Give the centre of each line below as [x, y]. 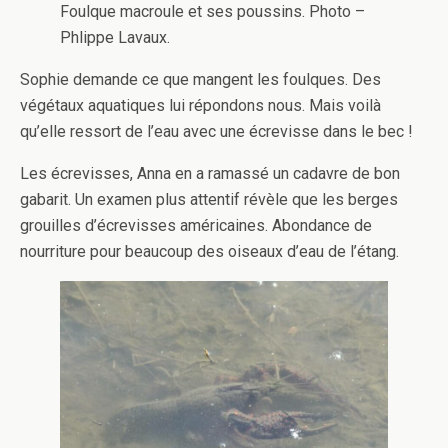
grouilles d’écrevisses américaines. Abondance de [196, 225]
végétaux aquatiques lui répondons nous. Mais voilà [200, 105]
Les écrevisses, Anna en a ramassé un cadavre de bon [210, 173]
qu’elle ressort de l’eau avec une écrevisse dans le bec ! [216, 131]
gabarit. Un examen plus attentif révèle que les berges [209, 199]
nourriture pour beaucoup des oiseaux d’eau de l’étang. [209, 251]
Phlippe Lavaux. [115, 37]
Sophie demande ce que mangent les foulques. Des [200, 79]
